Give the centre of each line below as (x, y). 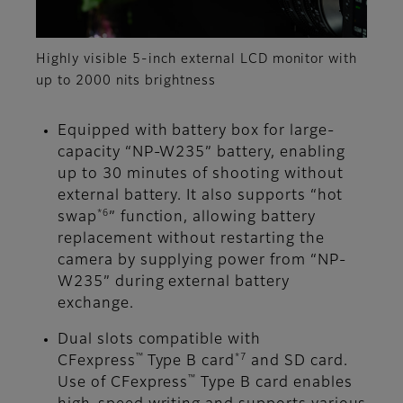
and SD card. (297, 361)
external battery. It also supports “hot (201, 196)
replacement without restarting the (191, 239)
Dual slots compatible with (159, 340)
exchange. (98, 304)
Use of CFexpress (123, 383)
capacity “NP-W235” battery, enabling (201, 152)
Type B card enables (274, 383)
